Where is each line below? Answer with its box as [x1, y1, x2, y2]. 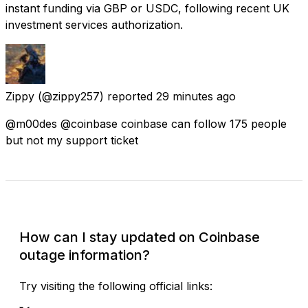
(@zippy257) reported [38, 89, 153, 103]
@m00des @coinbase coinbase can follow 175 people [5, 116, 287, 131]
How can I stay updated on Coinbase [19, 228, 260, 245]
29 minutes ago [156, 89, 236, 103]
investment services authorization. [5, 17, 183, 32]
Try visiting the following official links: [19, 278, 212, 293]
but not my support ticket [5, 133, 138, 147]
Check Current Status [16, 202, 133, 217]
